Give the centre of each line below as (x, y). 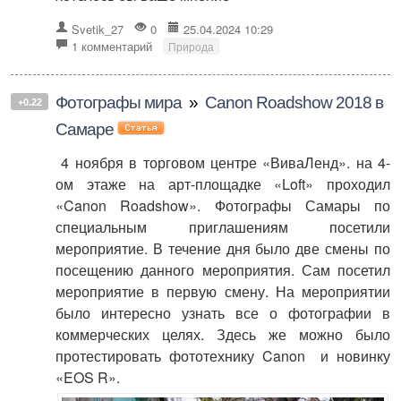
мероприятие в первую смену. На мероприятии (223, 291)
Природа (191, 46)
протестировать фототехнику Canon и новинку (223, 355)
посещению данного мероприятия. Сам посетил (223, 269)
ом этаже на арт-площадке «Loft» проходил (223, 183)
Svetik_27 (98, 29)
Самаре (85, 129)
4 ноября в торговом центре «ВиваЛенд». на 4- (223, 162)
